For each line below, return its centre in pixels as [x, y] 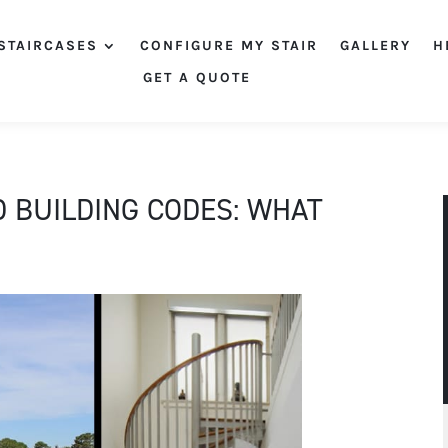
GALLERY [375, 45]
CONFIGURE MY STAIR [228, 45]
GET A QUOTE [196, 77]
